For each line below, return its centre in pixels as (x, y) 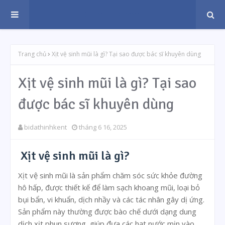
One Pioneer (113, 14)
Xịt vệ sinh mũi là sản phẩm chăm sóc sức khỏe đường (110, 175)
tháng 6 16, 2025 (103, 127)
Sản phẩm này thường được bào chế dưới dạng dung (107, 211)
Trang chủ (32, 54)
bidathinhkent (45, 127)
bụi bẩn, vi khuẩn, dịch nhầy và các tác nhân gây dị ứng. (111, 199)
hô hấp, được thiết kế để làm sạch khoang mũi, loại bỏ (109, 187)
